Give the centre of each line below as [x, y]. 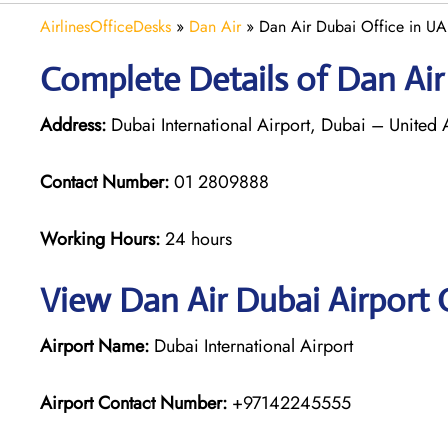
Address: [73, 124]
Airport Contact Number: [133, 402]
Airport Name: [94, 345]
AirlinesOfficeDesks [105, 26]
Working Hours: [102, 238]
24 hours [198, 238]
